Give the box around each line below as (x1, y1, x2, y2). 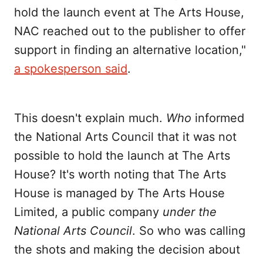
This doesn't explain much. (14, 111, 166, 126)
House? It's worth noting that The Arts (14, 167, 226, 182)
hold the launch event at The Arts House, (14, 5, 244, 20)
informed (191, 111, 244, 126)
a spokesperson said (14, 62, 127, 76)
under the (163, 205, 217, 220)
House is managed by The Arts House (14, 186, 225, 201)
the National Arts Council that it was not (14, 130, 237, 144)
